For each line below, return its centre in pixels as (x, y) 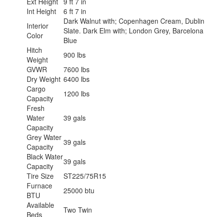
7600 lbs (77, 69)
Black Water (45, 156)
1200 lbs (77, 93)
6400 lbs (77, 79)
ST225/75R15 (85, 176)
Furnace (39, 185)
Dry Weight (44, 79)
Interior (38, 25)
